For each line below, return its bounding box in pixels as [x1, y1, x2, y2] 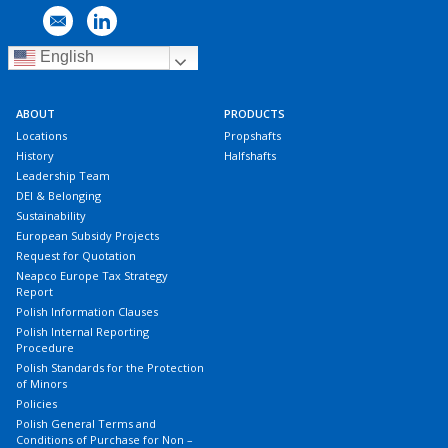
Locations [16, 128, 68, 144]
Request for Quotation [16, 248, 137, 264]
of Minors [16, 376, 68, 392]
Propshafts [224, 128, 281, 144]
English [35, 48, 94, 66]
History [16, 148, 55, 164]
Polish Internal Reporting [16, 324, 150, 340]
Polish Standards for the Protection [16, 360, 205, 376]
